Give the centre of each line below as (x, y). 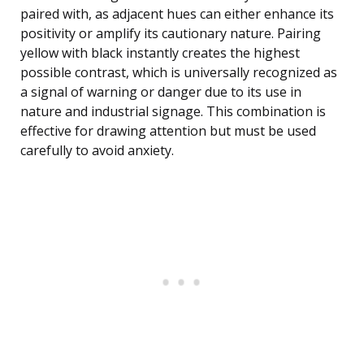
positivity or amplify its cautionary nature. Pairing (171, 34)
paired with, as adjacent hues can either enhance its (177, 14)
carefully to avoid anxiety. (97, 151)
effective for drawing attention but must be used (168, 131)
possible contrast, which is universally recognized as (179, 73)
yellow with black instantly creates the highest (160, 53)
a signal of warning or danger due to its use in (161, 92)
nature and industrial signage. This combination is (173, 112)
